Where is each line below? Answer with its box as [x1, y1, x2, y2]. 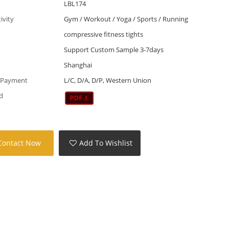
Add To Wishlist [79, 138, 133, 148]
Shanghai [63, 60, 92, 70]
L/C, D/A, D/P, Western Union [63, 75, 151, 85]
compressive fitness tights [63, 29, 143, 39]
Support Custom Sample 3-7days [63, 44, 164, 54]
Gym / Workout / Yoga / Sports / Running [63, 14, 188, 24]
